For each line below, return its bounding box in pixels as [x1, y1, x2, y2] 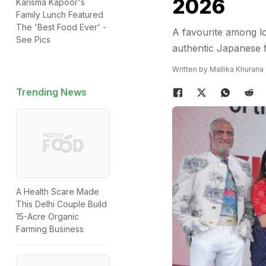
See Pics [16, 34, 50, 45]
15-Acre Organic [16, 211, 79, 222]
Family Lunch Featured [16, 9, 103, 20]
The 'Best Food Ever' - [16, 22, 106, 32]
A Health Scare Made [16, 186, 99, 197]
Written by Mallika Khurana [172, 65, 264, 74]
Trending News [16, 86, 87, 98]
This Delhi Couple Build [16, 199, 107, 210]
